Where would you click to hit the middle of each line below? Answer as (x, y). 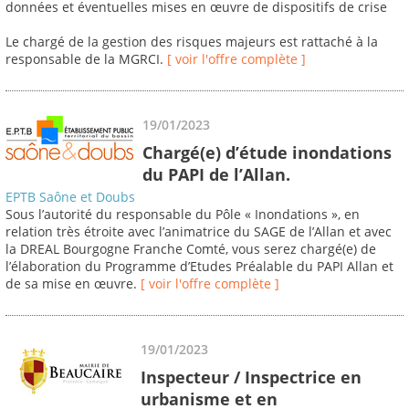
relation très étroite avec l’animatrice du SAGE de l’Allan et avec (199, 232)
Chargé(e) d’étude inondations (267, 152)
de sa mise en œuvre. (73, 284)
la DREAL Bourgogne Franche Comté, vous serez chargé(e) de (191, 249)
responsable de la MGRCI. (86, 59)
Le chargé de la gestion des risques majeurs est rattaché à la (192, 42)
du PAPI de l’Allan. (216, 174)
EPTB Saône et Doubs (70, 197)
